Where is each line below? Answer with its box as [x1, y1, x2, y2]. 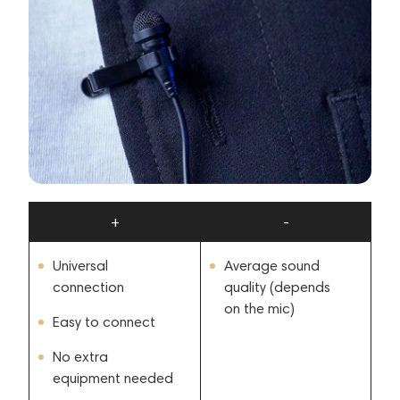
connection [53, 278, 124, 296]
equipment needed [53, 369, 173, 387]
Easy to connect [53, 312, 155, 330]
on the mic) [224, 299, 295, 317]
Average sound [224, 256, 320, 274]
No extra [53, 347, 108, 365]
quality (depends [224, 278, 330, 296]
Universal [53, 256, 108, 274]
